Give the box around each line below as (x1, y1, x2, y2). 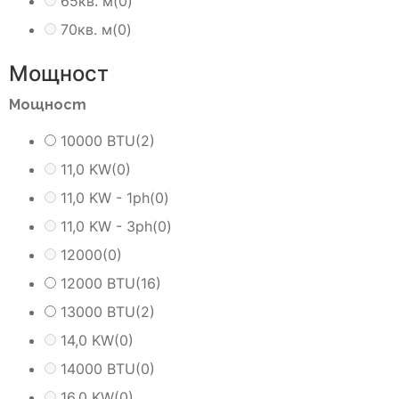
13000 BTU (61, 302, 135, 321)
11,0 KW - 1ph (61, 188, 150, 207)
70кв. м (61, 20, 112, 38)
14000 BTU (61, 359, 135, 378)
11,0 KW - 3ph (61, 216, 152, 235)
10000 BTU (61, 131, 135, 150)
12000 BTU (61, 273, 135, 292)
